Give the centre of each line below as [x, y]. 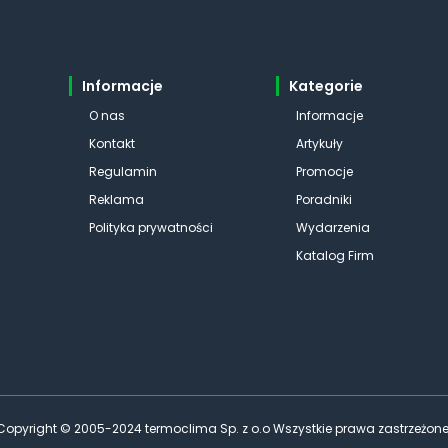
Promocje [324, 171]
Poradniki [323, 199]
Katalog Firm [334, 255]
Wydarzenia [332, 227]
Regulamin [122, 171]
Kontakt [111, 143]
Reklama [116, 199]
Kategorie [325, 86]
